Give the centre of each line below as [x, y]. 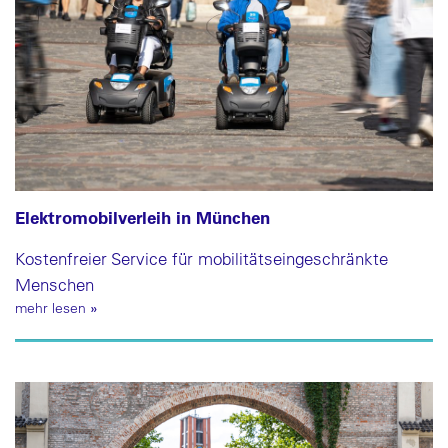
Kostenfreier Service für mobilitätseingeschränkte [201, 258]
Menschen [54, 284]
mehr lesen [52, 307]
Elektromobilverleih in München [142, 216]
